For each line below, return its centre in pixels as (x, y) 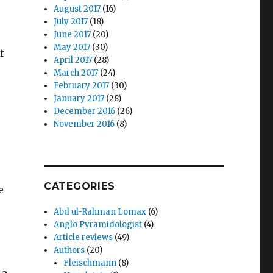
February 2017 (82, 86)
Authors (69, 250)
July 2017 (71, 22)
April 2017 (73, 60)
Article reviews (83, 237)
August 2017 (77, 9)
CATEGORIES (79, 186)
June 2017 (73, 34)
